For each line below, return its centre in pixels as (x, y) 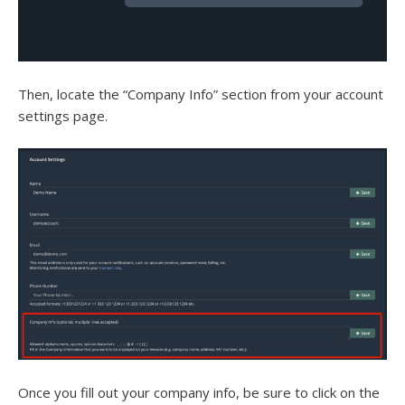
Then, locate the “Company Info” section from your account (201, 94)
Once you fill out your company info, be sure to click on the (199, 393)
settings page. (63, 115)
